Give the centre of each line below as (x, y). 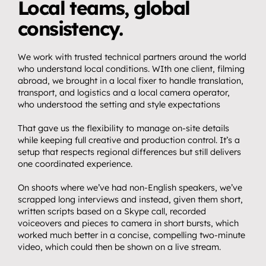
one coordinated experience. (75, 164)
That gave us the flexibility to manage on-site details (123, 128)
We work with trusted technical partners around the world (132, 57)
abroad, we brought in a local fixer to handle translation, (131, 81)
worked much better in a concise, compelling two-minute (132, 235)
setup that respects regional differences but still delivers (129, 152)
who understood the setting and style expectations (119, 104)
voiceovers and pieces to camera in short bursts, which (128, 223)
